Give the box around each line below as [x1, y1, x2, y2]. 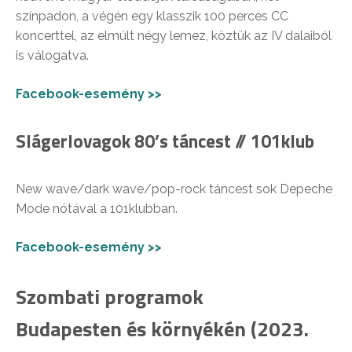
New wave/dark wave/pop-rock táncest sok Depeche [16, 181, 332, 196]
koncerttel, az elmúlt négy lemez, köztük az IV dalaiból [16, 27, 332, 43]
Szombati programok [16, 280, 203, 312]
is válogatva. [16, 47, 89, 63]
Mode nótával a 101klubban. [16, 200, 178, 216]
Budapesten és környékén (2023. [16, 313, 309, 344]
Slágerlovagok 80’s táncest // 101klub [16, 126, 314, 155]
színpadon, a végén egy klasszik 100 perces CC [16, 8, 288, 24]
